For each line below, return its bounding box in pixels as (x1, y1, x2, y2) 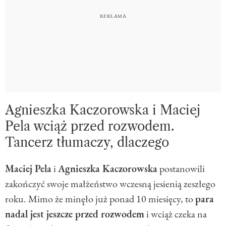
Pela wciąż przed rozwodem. (5, 118, 175, 134)
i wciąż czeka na (144, 207, 207, 220)
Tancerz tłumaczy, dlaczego (5, 134, 169, 150)
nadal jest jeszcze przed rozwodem (5, 207, 144, 220)
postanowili (157, 161, 205, 175)
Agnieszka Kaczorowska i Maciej (5, 102, 200, 118)
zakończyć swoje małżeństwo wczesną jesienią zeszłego (5, 177, 215, 190)
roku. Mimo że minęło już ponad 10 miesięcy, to (5, 192, 195, 205)
